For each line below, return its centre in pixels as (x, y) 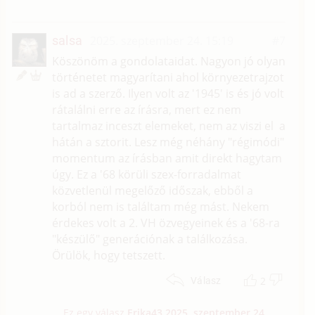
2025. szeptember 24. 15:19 (161, 40)
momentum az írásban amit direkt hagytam (167, 158)
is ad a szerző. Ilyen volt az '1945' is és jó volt (168, 93)
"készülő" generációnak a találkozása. (149, 239)
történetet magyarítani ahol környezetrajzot (168, 77)
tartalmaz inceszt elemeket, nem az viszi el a (168, 126)
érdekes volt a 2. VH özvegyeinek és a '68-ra (166, 223)
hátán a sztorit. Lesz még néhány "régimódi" (168, 142)
